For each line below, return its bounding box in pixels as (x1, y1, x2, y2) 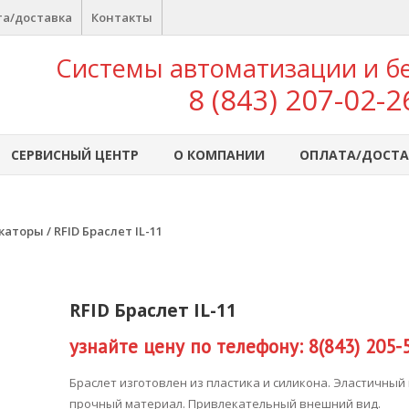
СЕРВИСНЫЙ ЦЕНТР (11, 146, 139, 163)
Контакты (91, 9, 152, 26)
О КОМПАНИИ (173, 146, 265, 163)
